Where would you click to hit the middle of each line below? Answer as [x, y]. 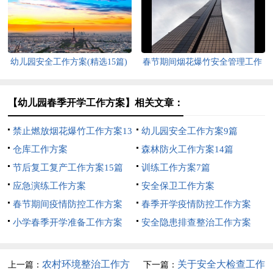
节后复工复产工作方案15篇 [68, 167]
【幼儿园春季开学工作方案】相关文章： [96, 102]
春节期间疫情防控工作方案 [68, 204]
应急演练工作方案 [50, 186]
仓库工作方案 [41, 149]
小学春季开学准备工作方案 [68, 222]
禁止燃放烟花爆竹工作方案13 [73, 131]
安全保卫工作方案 [178, 186]
